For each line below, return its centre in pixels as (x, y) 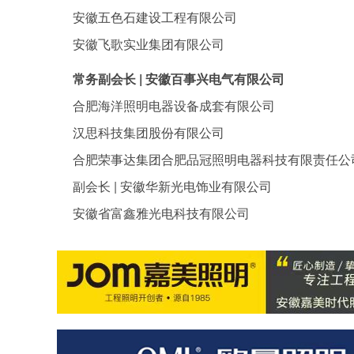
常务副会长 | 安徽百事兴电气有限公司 (179, 79)
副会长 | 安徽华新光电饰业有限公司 (172, 186)
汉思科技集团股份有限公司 (149, 132)
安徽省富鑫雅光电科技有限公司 (161, 213)
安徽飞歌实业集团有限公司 (149, 44)
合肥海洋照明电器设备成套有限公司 (174, 105)
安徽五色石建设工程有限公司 (155, 17)
